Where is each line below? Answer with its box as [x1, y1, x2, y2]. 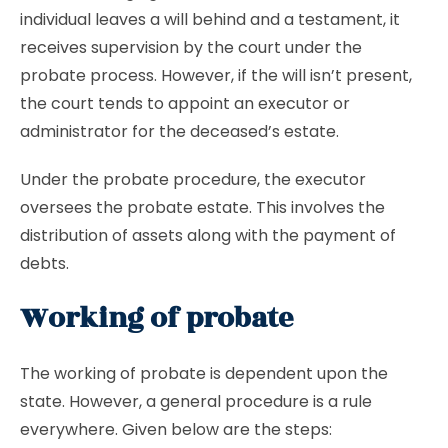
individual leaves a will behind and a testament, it [20, 8, 400, 31]
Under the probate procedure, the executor [20, 168, 366, 191]
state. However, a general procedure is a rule [20, 390, 372, 413]
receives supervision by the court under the [20, 36, 362, 59]
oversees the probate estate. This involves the [20, 196, 385, 219]
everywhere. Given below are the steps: [20, 418, 332, 441]
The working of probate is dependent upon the [20, 362, 388, 385]
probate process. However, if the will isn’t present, [20, 64, 412, 87]
